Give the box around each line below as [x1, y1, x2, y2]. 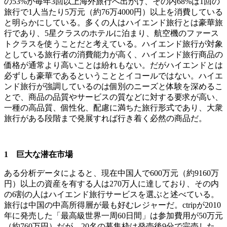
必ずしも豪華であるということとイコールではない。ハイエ [4, 71, 223, 80]
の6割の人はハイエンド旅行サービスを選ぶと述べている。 [4, 190, 219, 199]
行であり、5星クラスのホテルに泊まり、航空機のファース [4, 28, 219, 37]
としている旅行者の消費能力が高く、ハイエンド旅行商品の [4, 50, 223, 59]
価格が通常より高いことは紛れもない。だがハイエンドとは [4, 60, 223, 69]
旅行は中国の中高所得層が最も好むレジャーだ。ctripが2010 [4, 200, 221, 209]
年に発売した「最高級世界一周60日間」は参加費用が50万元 [4, 211, 223, 220]
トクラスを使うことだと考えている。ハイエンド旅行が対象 [4, 39, 223, 48]
